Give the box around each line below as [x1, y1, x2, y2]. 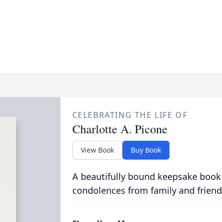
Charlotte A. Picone [72, 121, 167, 137]
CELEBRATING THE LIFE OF [72, 110, 188, 120]
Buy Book [130, 145, 161, 155]
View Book [80, 145, 114, 155]
